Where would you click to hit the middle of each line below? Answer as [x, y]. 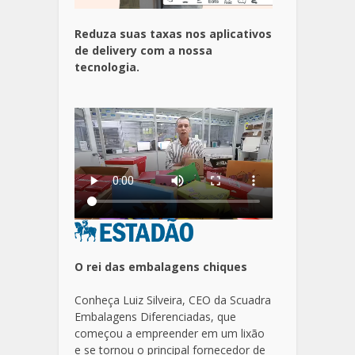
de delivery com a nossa [143, 50]
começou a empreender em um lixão [170, 334]
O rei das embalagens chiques [161, 267]
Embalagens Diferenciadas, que [155, 317]
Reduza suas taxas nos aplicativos [173, 33]
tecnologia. [107, 67]
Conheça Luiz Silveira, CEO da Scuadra [173, 300]
